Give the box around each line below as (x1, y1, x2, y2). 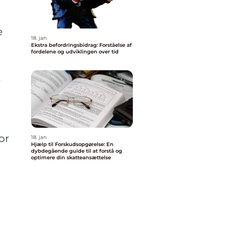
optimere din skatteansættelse (31, 154, 111, 161)
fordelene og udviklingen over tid (31, 48, 119, 55)
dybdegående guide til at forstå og (31, 148, 122, 154)
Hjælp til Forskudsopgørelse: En (31, 141, 113, 148)
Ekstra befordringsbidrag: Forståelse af (31, 42, 132, 48)
